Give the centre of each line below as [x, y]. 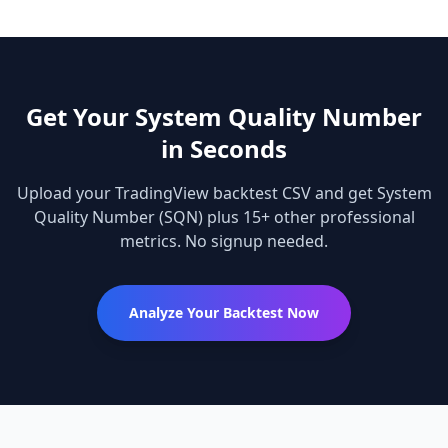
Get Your [80, 116]
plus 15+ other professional [308, 217]
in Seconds [224, 148]
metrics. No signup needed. [224, 241]
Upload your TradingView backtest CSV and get [196, 193]
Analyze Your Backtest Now [224, 312]
